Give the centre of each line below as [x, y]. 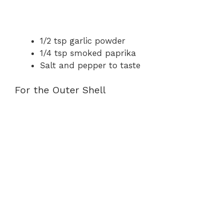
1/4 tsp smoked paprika [88, 53]
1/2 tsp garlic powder [82, 41]
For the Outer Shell [60, 90]
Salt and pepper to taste [90, 65]
